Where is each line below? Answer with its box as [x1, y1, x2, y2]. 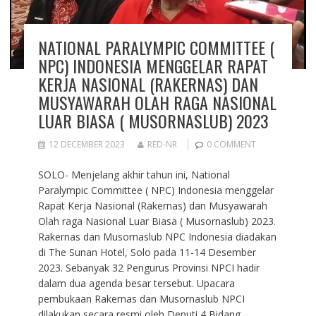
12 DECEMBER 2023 [48, 138, 125, 150]
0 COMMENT [206, 138, 256, 150]
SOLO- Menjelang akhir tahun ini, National [37, 167, 230, 181]
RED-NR [147, 138, 177, 150]
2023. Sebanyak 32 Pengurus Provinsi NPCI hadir [37, 260, 260, 274]
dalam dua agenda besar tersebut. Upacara [37, 276, 235, 290]
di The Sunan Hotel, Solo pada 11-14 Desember [37, 245, 256, 259]
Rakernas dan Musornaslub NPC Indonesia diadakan [37, 229, 276, 243]
